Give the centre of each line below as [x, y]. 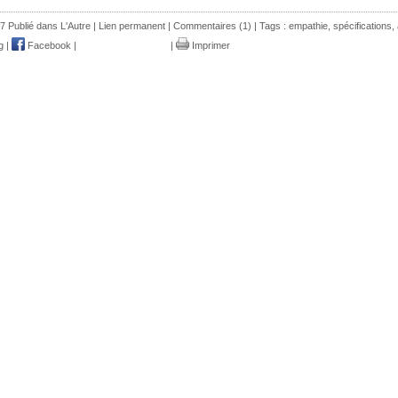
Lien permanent [132, 26]
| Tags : [270, 26]
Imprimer [210, 45]
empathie [308, 26]
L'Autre [76, 26]
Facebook [48, 45]
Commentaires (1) [212, 26]
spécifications [362, 26]
